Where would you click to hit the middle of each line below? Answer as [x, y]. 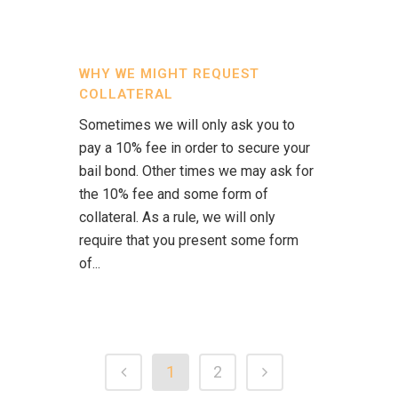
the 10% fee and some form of [174, 194]
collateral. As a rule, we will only [177, 217]
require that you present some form [189, 240]
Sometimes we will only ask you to [187, 125]
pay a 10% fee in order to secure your [195, 148]
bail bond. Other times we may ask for [196, 171]
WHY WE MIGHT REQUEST [169, 74]
